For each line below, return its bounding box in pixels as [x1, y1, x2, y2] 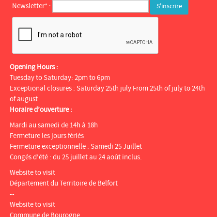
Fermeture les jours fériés [10, 131, 84, 140]
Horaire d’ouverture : [10, 105, 72, 114]
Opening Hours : [10, 62, 58, 72]
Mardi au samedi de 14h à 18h [10, 120, 98, 130]
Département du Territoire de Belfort [10, 178, 118, 188]
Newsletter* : [12, 1, 52, 11]
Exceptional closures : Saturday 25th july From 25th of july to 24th [10, 83, 205, 93]
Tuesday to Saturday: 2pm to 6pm [10, 73, 110, 82]
